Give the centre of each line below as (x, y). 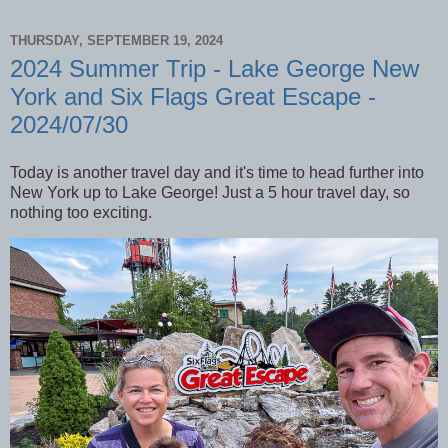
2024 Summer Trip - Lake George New (214, 68)
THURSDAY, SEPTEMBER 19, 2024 (116, 41)
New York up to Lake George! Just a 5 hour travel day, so (210, 192)
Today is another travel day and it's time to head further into (217, 172)
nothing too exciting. (83, 212)
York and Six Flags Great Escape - (193, 96)
